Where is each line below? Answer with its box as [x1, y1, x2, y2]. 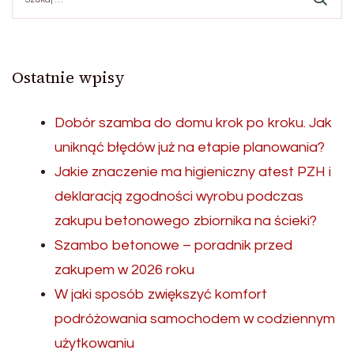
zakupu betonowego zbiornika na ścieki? [55, 213, 317, 228]
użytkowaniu [55, 335, 134, 351]
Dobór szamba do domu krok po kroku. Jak [55, 115, 332, 130]
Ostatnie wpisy [12, 66, 125, 88]
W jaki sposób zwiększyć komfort [55, 286, 267, 302]
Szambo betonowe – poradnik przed [55, 237, 292, 253]
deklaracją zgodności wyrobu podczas [55, 188, 303, 204]
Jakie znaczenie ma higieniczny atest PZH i [55, 164, 331, 179]
